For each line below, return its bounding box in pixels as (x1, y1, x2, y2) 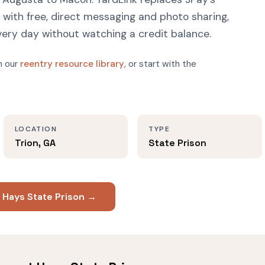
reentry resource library (20, 57, 124, 70)
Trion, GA (14, 136, 56, 149)
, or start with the (124, 57, 196, 70)
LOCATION (14, 124, 57, 134)
